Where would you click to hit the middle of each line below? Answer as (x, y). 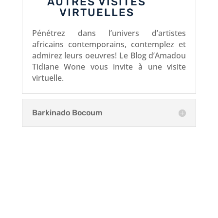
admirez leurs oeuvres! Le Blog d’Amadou (109, 55)
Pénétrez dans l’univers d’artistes (109, 33)
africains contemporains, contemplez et (109, 44)
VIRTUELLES (97, 12)
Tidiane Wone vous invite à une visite (109, 66)
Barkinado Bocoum (67, 112)
